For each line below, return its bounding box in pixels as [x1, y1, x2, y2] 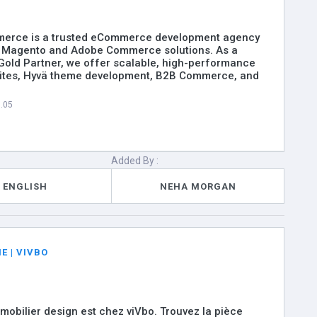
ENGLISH [3, 180, 48, 192]
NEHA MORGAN [159, 180, 236, 192]
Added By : [111, 155, 159, 166]
